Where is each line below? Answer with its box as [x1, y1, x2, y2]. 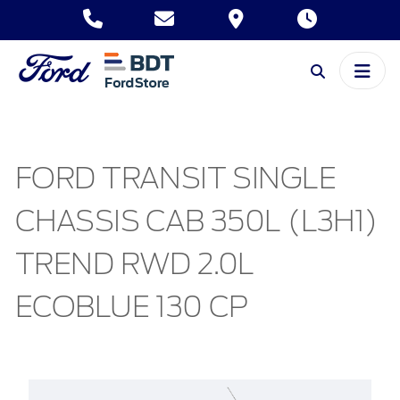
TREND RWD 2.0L [15, 250, 254, 279]
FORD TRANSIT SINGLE [15, 164, 336, 194]
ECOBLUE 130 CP [15, 293, 248, 322]
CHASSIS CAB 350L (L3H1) [15, 207, 378, 237]
